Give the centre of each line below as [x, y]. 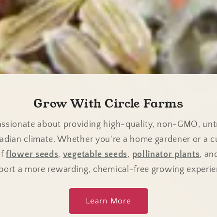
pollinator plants [166, 155]
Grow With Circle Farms [108, 103]
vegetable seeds [95, 155]
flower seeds [32, 155]
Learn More [108, 201]
